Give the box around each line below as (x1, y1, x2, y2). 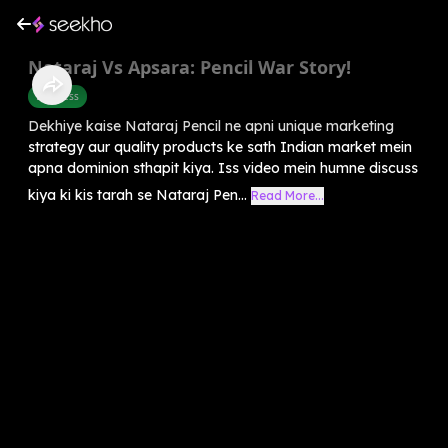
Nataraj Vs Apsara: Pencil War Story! (28, 54, 351, 79)
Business (36, 88, 79, 103)
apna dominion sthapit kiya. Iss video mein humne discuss (28, 158, 418, 177)
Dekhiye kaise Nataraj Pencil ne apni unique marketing (28, 116, 394, 135)
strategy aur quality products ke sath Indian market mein (28, 137, 412, 156)
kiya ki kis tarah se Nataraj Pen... (28, 185, 247, 204)
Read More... (251, 187, 324, 203)
